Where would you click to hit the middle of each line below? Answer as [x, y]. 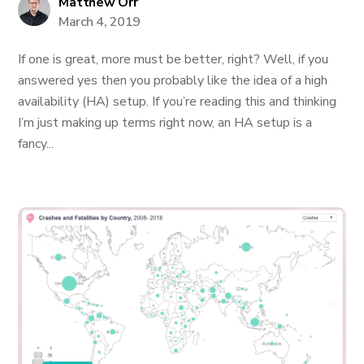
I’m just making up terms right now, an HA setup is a [165, 123]
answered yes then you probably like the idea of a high [173, 80]
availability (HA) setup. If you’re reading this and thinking [178, 102]
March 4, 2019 [100, 22]
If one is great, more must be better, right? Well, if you [173, 59]
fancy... [36, 144]
